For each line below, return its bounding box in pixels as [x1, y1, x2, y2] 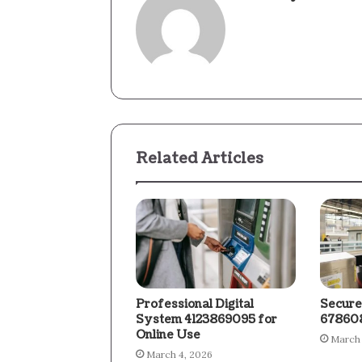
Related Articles [136, 148, 263, 169]
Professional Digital [136, 297, 254, 313]
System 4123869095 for [136, 312, 277, 328]
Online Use [136, 327, 200, 343]
